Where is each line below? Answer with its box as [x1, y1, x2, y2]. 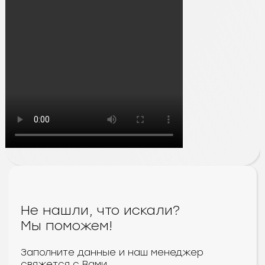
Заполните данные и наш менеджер [21, 246, 203, 258]
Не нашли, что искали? [21, 202, 180, 218]
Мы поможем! [21, 217, 112, 234]
